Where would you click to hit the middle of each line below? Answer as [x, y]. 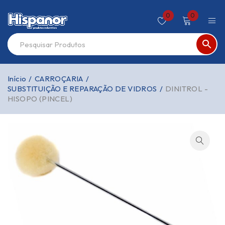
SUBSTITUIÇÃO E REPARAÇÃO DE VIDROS [82, 89]
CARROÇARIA [59, 79]
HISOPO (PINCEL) [40, 99]
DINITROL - [187, 89]
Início [17, 79]
